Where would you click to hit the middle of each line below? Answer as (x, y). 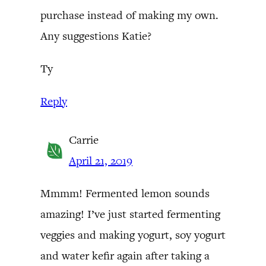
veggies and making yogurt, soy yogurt (133, 235)
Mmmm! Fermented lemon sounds (125, 193)
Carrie (84, 140)
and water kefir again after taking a (125, 255)
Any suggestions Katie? (96, 36)
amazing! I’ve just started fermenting (130, 214)
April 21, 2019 (101, 160)
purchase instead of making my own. (129, 15)
